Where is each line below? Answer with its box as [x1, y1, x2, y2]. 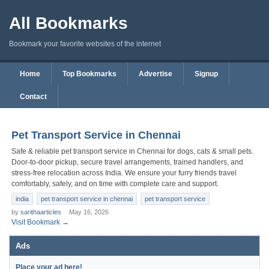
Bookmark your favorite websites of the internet [9, 40, 161, 48]
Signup [195, 70, 218, 78]
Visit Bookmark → [11, 218, 69, 226]
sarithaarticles [20, 208, 61, 216]
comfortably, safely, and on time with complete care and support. [11, 180, 219, 188]
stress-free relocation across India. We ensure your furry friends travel [11, 169, 237, 177]
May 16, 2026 [69, 208, 109, 216]
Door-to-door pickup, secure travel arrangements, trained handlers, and [11, 158, 243, 166]
